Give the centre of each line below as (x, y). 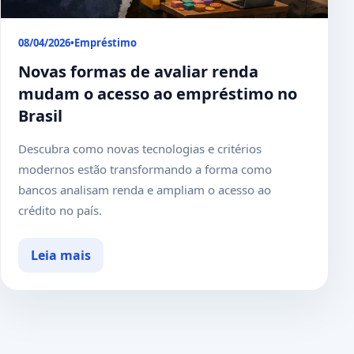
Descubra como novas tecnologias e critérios (140, 148)
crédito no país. (60, 210)
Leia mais (61, 255)
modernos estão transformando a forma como (145, 169)
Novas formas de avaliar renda (138, 71)
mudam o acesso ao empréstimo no (158, 93)
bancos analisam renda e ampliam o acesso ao (145, 189)
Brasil (40, 115)
